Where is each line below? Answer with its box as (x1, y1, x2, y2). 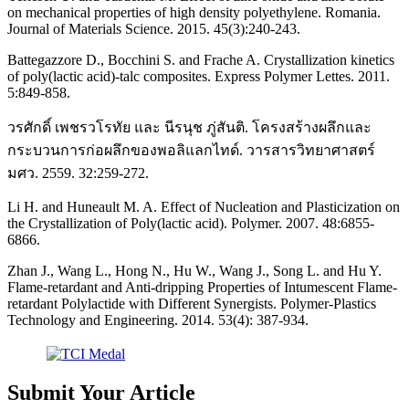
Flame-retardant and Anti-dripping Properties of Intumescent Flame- (7, 279, 397, 296)
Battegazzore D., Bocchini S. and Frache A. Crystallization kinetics (7, 52, 394, 68)
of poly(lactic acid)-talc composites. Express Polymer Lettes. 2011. (7, 68, 390, 85)
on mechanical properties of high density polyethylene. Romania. (7, 5, 381, 21)
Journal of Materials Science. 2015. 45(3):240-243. (7, 21, 300, 37)
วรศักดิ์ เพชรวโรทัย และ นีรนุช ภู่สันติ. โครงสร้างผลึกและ (7, 120, 372, 136)
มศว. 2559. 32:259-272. (7, 165, 149, 182)
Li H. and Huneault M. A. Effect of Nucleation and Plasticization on (7, 199, 400, 215)
